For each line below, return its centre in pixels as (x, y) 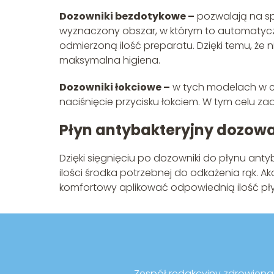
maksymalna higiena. (110, 61)
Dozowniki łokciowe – (115, 87)
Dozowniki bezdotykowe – (127, 17)
